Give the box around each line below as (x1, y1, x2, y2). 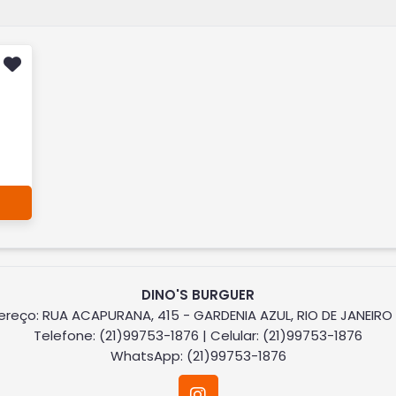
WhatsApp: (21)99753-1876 (110, 346, 286, 365)
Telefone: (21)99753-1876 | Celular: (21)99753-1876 (34, 325, 362, 345)
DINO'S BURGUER (141, 285, 255, 304)
